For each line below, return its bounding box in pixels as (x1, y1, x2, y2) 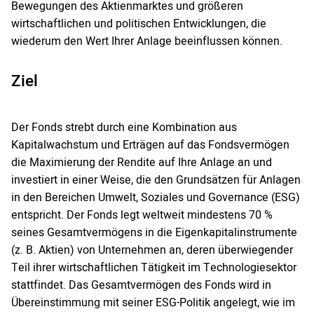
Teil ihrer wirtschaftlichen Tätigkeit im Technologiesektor (11, 259, 296, 277)
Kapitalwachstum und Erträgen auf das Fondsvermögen (11, 137, 289, 154)
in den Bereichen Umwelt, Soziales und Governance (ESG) (11, 189, 300, 207)
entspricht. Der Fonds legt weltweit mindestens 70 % (11, 207, 273, 224)
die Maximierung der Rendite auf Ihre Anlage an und (11, 154, 272, 172)
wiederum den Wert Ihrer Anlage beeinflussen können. (11, 33, 282, 50)
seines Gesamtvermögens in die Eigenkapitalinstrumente (11, 224, 297, 242)
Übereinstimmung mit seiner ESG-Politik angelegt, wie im (11, 294, 295, 312)
